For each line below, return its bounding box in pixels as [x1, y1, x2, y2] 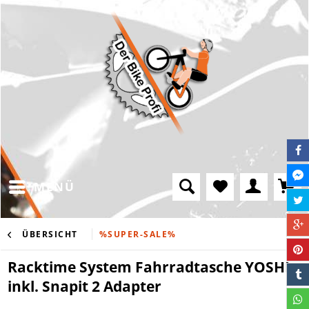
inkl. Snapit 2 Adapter [8, 276, 161, 296]
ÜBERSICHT [22, 228, 78, 240]
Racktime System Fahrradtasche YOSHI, [8, 257, 294, 277]
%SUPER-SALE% [99, 228, 177, 240]
